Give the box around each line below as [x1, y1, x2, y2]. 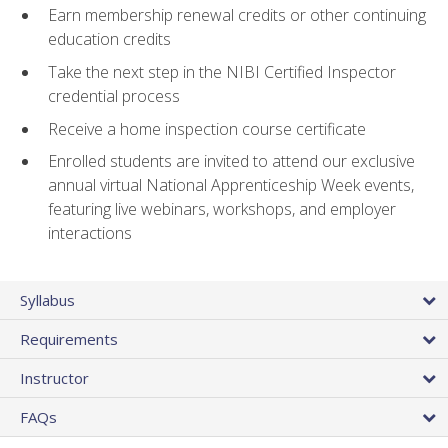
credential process [48, 85, 180, 108]
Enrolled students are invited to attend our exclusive [48, 150, 415, 173]
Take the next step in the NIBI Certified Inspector [48, 61, 396, 84]
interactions [48, 222, 132, 245]
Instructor [20, 368, 89, 389]
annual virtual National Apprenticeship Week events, [48, 174, 414, 197]
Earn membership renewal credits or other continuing [48, 4, 426, 27]
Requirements [20, 329, 118, 350]
